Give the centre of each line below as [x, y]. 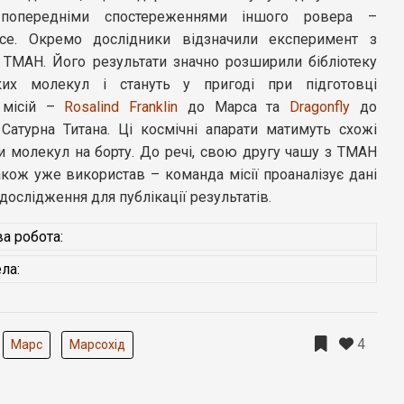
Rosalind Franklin [121, 107]
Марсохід [97, 344]
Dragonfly [320, 107]
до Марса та [234, 107]
